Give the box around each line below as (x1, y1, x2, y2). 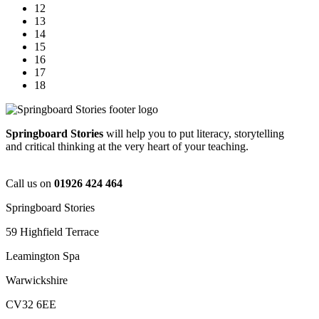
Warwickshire (6, 273, 68, 286)
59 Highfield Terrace (6, 225, 99, 238)
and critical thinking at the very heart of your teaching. (6, 140, 249, 152)
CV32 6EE (6, 298, 56, 310)
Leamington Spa (6, 249, 80, 262)
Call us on (6, 177, 54, 189)
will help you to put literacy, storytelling (106, 127, 284, 140)
